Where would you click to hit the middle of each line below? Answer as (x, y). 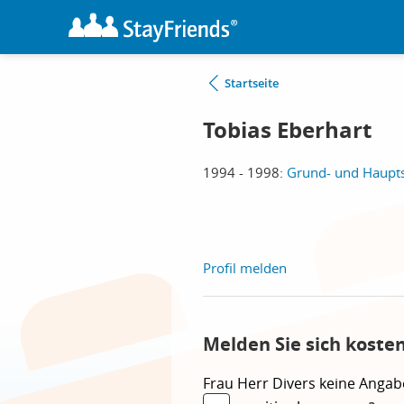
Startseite (252, 83)
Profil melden (245, 268)
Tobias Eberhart (287, 130)
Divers (296, 383)
